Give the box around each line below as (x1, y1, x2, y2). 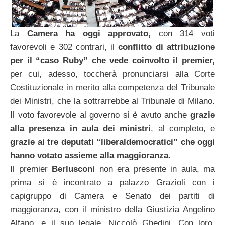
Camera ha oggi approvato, (27, 29, 151, 39)
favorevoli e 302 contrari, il (10, 42, 119, 52)
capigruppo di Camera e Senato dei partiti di (10, 191, 215, 201)
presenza (29, 124, 65, 134)
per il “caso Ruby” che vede (10, 56, 129, 66)
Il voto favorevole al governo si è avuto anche (10, 110, 190, 120)
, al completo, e (151, 124, 215, 134)
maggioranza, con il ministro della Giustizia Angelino (10, 205, 215, 215)
